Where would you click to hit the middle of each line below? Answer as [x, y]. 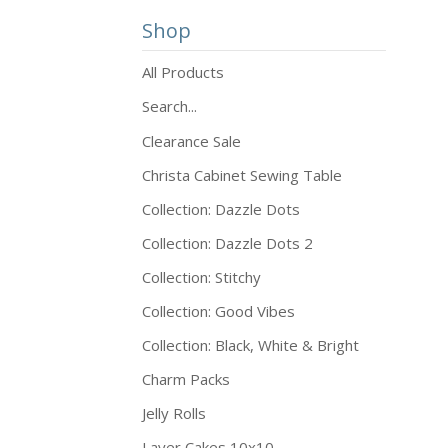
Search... [169, 106]
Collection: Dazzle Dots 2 [227, 243]
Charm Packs [186, 379]
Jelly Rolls [174, 413]
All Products [183, 72]
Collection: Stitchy [201, 277]
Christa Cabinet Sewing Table [242, 175]
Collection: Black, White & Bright [250, 345]
